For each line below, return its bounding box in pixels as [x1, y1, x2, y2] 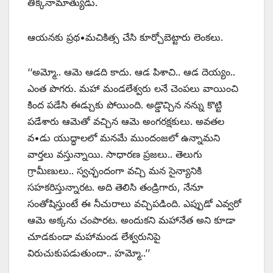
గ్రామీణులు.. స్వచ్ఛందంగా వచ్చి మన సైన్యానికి [27, 165, 202, 177]
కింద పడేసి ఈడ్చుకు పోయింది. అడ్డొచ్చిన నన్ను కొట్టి [27, 99, 222, 112]
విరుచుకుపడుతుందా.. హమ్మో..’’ [27, 247, 150, 260]
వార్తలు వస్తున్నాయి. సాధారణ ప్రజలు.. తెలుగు [27, 148, 202, 161]
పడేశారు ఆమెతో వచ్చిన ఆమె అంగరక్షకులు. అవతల [27, 115, 224, 128]
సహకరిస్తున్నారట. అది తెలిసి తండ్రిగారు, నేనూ [27, 181, 204, 194]
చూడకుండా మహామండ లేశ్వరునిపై [27, 230, 160, 243]
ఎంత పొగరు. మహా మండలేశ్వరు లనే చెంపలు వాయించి [27, 82, 238, 95]
